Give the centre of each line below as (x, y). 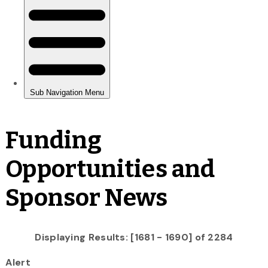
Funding (54, 140)
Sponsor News (87, 198)
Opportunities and (110, 169)
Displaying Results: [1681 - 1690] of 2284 (134, 237)
